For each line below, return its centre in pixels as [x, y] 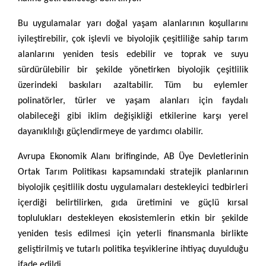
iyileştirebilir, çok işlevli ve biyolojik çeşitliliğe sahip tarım [133, 39]
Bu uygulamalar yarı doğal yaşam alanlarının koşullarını [133, 24]
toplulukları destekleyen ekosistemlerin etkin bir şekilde [133, 219]
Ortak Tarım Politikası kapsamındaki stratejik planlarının [133, 172]
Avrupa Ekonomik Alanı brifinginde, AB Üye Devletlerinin [133, 157]
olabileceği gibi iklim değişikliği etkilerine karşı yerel [133, 117]
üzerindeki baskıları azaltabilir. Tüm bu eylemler [133, 86]
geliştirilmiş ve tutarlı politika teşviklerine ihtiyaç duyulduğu [133, 250]
